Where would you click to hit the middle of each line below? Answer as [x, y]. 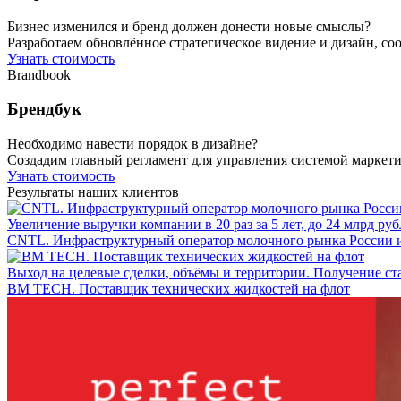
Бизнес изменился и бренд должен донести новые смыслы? [189, 26]
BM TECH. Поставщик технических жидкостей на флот [179, 289]
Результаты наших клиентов [93, 192]
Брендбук [44, 109]
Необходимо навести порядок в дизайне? [132, 144]
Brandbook [39, 74]
